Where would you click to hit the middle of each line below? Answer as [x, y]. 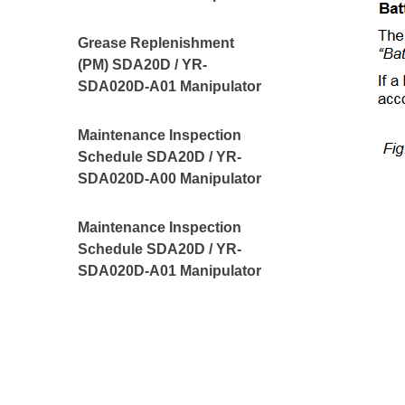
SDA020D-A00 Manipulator [170, 179]
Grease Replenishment [156, 43]
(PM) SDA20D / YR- [143, 65]
